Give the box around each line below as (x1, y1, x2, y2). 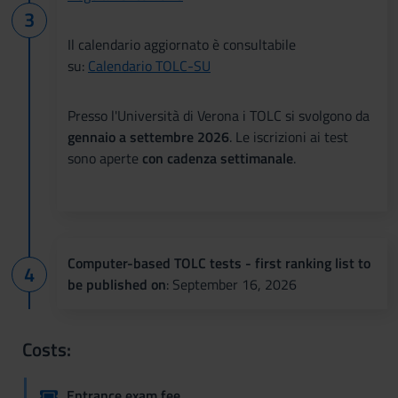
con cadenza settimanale (142, 147, 293, 169)
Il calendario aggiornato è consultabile (68, 33, 296, 55)
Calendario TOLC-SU (88, 54, 211, 76)
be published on (68, 273, 166, 295)
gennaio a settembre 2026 (68, 125, 229, 147)
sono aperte (68, 147, 142, 169)
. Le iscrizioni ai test (229, 125, 348, 147)
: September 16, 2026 (166, 273, 297, 295)
